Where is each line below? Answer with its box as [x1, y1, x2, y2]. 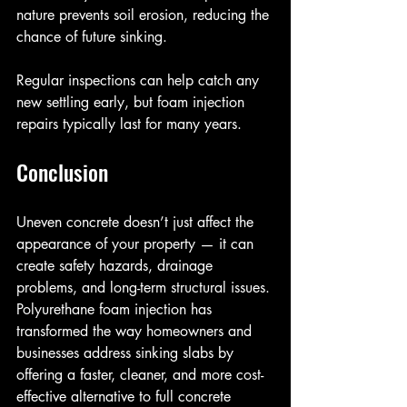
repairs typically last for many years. [16, 114, 242, 134]
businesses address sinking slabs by [16, 343, 238, 363]
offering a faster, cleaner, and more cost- [16, 365, 263, 385]
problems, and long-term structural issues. [16, 278, 274, 298]
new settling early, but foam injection [16, 93, 249, 113]
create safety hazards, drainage [16, 256, 217, 276]
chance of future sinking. [16, 27, 167, 47]
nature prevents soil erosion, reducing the [16, 5, 273, 25]
